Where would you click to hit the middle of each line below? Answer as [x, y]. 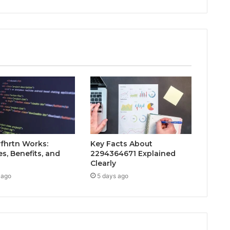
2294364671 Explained [133, 153]
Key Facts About [121, 143]
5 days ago [112, 176]
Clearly [103, 163]
